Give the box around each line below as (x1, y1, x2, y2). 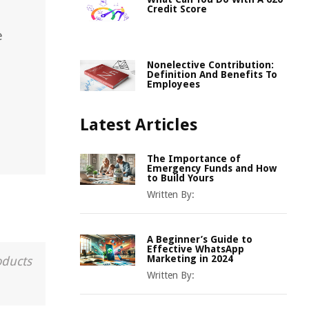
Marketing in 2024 (147, 253, 233, 264)
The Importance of (147, 153, 241, 164)
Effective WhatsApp (147, 243, 244, 255)
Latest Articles (80, 115, 197, 134)
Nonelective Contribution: (147, 59, 274, 70)
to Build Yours (147, 172, 214, 183)
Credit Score (147, 3, 207, 14)
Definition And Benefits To (147, 69, 277, 80)
